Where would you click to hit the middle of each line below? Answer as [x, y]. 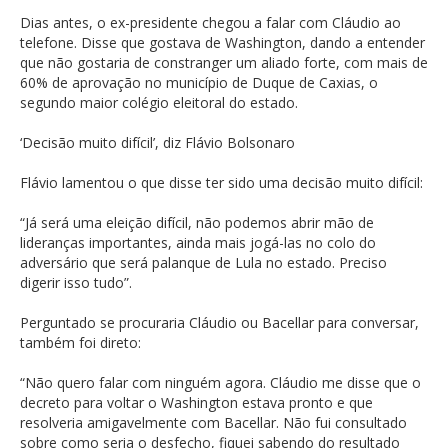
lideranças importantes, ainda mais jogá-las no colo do [198, 242]
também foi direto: [80, 342]
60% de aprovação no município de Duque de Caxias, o [199, 82]
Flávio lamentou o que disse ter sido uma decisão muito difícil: [221, 182]
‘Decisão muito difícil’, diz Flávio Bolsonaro [157, 142]
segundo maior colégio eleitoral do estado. [159, 102]
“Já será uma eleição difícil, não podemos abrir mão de [197, 222]
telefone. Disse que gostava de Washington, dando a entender [222, 42]
